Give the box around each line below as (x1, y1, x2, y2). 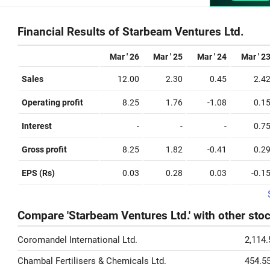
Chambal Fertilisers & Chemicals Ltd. (17, 256, 166, 266)
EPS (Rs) (22, 168, 55, 178)
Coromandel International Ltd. (17, 234, 137, 245)
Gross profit (22, 145, 67, 154)
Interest (22, 121, 52, 131)
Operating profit (22, 98, 83, 107)
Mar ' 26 (110, 52, 139, 61)
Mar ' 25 (153, 52, 183, 61)
